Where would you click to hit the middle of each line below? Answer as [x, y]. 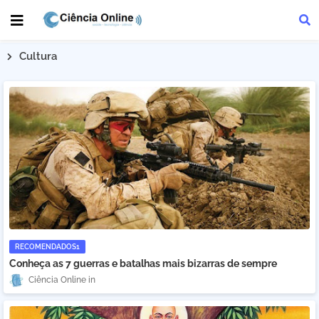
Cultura [38, 56]
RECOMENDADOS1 [47, 247]
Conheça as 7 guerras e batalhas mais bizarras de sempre [143, 263]
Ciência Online [57, 280]
